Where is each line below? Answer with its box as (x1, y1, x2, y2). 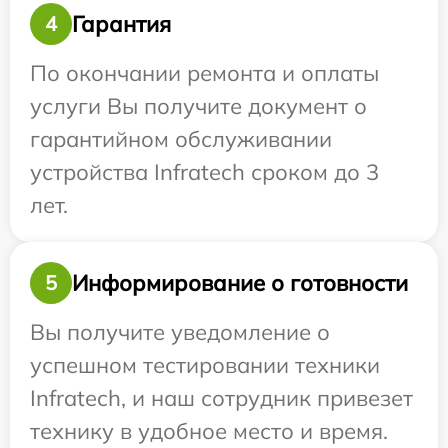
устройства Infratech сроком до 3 (30, 158, 379, 187)
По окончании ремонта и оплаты (30, 59, 379, 88)
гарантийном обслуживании (30, 125, 332, 154)
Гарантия (72, 9, 171, 38)
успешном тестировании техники (30, 351, 380, 380)
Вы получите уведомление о (30, 318, 330, 347)
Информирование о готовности (72, 268, 408, 297)
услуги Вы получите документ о (30, 92, 367, 121)
